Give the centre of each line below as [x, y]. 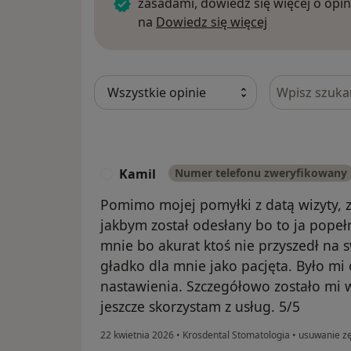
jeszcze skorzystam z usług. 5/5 [200, 307]
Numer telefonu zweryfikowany [261, 173]
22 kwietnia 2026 [137, 335]
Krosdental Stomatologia [236, 335]
